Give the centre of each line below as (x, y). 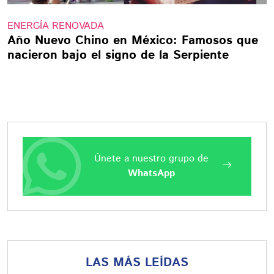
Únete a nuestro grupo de (151, 159)
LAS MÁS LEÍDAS (137, 263)
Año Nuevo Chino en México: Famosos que (133, 41)
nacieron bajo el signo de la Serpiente (118, 55)
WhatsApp (151, 173)
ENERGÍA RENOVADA (56, 26)
